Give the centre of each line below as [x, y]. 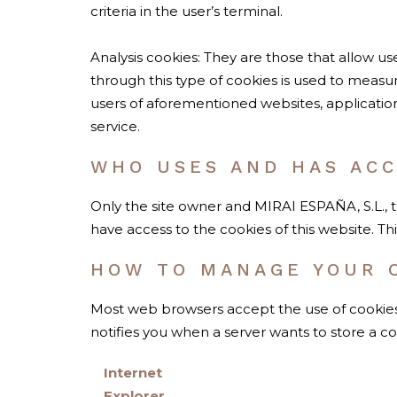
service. [115, 127]
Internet [133, 373]
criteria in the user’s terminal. [187, 12]
